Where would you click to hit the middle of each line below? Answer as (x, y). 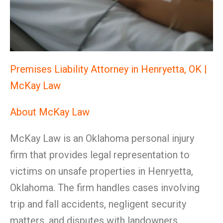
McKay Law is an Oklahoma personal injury (102, 138)
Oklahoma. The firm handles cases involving (105, 188)
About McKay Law (50, 112)
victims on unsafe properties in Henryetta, (102, 171)
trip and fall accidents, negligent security (98, 204)
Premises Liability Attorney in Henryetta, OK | (109, 69)
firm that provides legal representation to (100, 155)
